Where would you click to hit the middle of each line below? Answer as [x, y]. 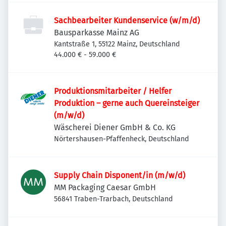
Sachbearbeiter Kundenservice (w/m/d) [127, 20]
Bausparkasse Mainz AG [97, 33]
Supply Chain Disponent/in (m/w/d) [120, 175]
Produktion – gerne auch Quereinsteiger [127, 103]
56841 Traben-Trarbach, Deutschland [114, 199]
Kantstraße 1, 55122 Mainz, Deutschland [117, 44]
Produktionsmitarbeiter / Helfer [113, 91]
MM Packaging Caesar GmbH [105, 187]
